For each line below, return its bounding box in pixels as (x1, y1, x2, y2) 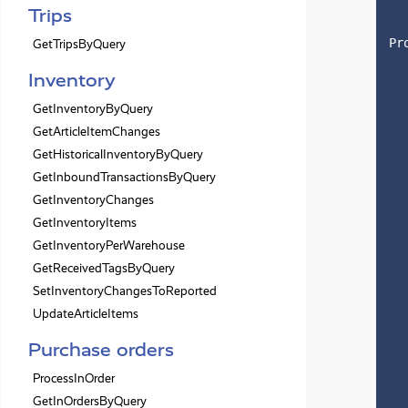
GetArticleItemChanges (33, 124, 160, 139)
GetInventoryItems (33, 215, 137, 230)
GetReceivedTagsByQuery (33, 260, 175, 276)
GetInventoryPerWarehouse (33, 238, 185, 253)
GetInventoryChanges (33, 192, 154, 208)
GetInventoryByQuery (33, 101, 153, 117)
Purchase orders (28, 339, 174, 361)
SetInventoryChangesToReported (33, 283, 217, 299)
